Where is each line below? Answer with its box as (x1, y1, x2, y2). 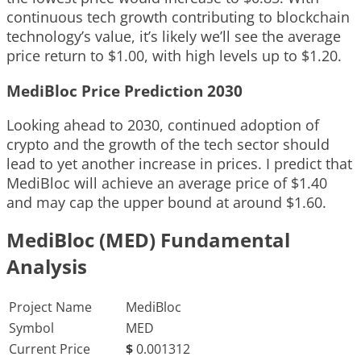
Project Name (9, 298, 92, 317)
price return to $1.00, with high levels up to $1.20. (6, 46, 342, 65)
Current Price (9, 340, 90, 359)
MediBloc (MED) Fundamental (6, 226, 290, 254)
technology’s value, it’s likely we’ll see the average (6, 27, 341, 46)
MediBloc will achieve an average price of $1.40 (6, 173, 327, 193)
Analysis (6, 253, 87, 280)
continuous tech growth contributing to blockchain (6, 7, 350, 27)
